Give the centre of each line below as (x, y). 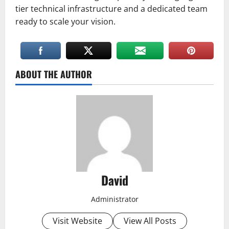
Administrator (114, 199)
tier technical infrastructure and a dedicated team (111, 8)
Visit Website (77, 221)
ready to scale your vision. (65, 21)
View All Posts (150, 221)
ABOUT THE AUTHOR (54, 74)
